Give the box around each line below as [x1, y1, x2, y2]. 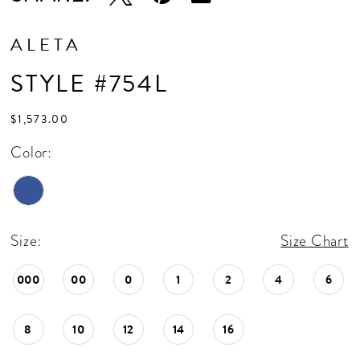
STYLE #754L [10, 66, 169, 102]
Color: [10, 141, 52, 164]
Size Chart [280, 229, 349, 252]
